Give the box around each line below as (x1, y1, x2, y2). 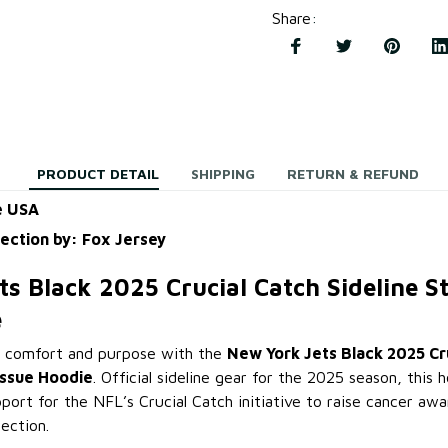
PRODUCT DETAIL (37, 165, 159, 183)
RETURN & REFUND (287, 165, 419, 183)
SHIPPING (191, 165, 255, 183)
